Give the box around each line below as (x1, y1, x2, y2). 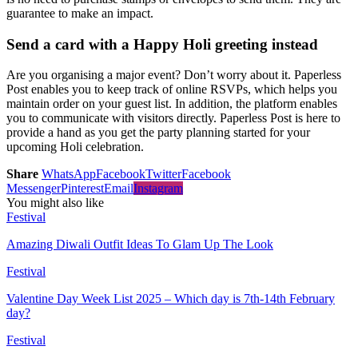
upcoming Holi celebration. (6, 140, 144, 154)
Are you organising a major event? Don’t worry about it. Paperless (6, 68, 341, 82)
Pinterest (61, 181, 104, 196)
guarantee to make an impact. (6, 6, 153, 20)
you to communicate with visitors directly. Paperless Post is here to (6, 111, 340, 125)
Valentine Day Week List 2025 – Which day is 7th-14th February (6, 292, 335, 306)
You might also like (6, 196, 104, 210)
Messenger (6, 181, 61, 196)
